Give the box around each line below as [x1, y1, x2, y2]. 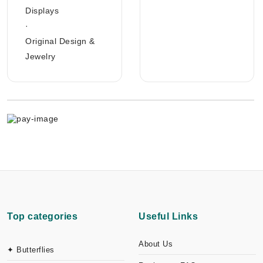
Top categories [7, 211, 77, 222]
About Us [139, 240, 173, 249]
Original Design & [25, 36, 95, 46]
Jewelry [25, 52, 56, 61]
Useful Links [139, 211, 198, 222]
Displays [25, 6, 59, 15]
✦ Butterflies [7, 245, 55, 255]
